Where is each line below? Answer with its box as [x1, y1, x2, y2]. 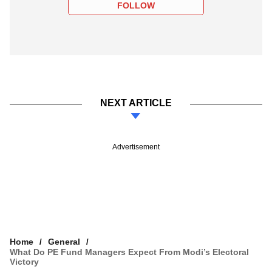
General [48, 236, 80, 246]
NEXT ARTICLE [100, 97, 172, 108]
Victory [10, 256, 39, 267]
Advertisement [112, 142, 160, 151]
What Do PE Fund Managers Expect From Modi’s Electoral [10, 246, 249, 257]
